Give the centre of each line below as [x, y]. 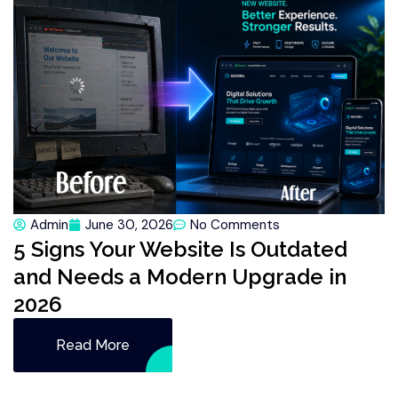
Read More [93, 346]
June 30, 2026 [129, 225]
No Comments [235, 225]
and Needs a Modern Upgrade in [180, 277]
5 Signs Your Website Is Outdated [180, 250]
